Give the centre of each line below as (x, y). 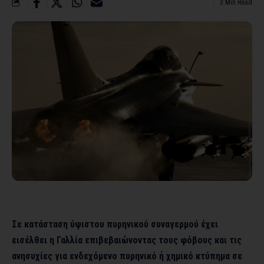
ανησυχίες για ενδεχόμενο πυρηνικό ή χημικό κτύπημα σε (127, 256)
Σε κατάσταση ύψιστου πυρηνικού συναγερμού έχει (115, 224)
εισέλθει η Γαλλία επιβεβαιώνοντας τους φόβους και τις (127, 240)
